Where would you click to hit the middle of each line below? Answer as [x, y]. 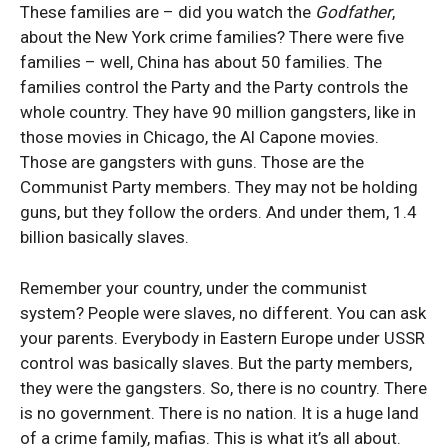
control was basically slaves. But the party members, [216, 363]
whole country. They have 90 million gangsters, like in [218, 112]
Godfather [353, 12]
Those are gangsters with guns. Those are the [192, 162]
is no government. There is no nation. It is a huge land [219, 413]
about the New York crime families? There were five [212, 37]
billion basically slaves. [104, 237]
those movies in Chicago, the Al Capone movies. [199, 137]
